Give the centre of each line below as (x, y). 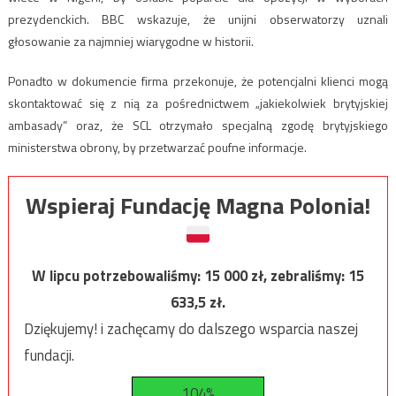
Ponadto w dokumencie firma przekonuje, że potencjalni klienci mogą (198, 80)
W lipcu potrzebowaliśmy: (118, 276)
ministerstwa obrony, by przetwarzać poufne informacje (156, 147)
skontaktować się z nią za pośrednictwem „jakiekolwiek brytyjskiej (198, 103)
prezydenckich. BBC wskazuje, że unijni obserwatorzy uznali (198, 19)
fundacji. (49, 356)
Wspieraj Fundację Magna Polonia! (198, 206)
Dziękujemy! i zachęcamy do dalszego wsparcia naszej (190, 329)
